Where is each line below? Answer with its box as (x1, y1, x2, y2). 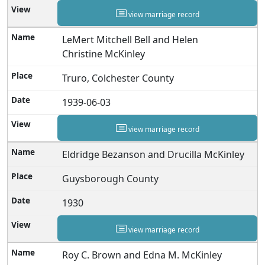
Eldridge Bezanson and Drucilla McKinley (62, 147, 245, 161)
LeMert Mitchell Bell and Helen (62, 33, 199, 46)
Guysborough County (62, 172, 159, 185)
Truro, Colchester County (62, 71, 174, 85)
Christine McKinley (62, 47, 146, 60)
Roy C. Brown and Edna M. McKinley (62, 248, 222, 261)
